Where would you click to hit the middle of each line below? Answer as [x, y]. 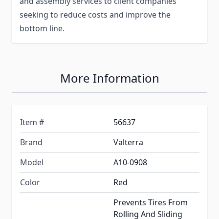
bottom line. [42, 29]
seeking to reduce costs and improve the [95, 15]
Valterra [128, 142]
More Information [109, 78]
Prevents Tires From [151, 203]
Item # [32, 122]
